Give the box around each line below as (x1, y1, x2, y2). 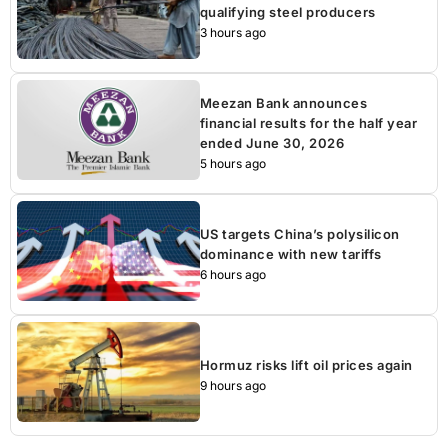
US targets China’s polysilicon (199, 225, 400, 242)
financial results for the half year (199, 114, 418, 131)
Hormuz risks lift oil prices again (199, 356, 413, 373)
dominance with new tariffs (199, 245, 382, 262)
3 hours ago (199, 24, 266, 40)
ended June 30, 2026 (199, 134, 345, 151)
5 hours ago (199, 155, 266, 171)
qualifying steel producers (199, 3, 376, 20)
